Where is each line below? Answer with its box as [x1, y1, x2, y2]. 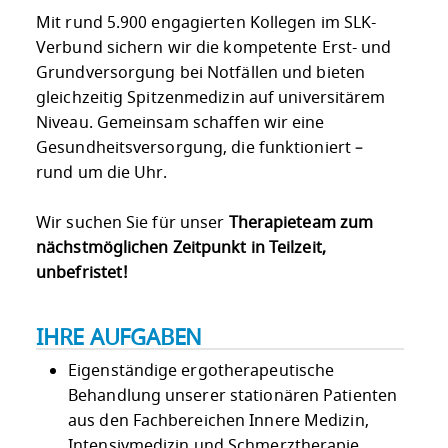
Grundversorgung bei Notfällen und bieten [36, 60, 366, 85]
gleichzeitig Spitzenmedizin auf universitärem [36, 85, 386, 110]
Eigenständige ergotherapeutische [68, 359, 335, 384]
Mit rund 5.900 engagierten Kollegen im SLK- [36, 10, 377, 35]
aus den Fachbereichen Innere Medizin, [68, 409, 369, 434]
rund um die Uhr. [36, 160, 168, 185]
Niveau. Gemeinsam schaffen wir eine [36, 110, 325, 135]
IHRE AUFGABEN [36, 321, 203, 354]
